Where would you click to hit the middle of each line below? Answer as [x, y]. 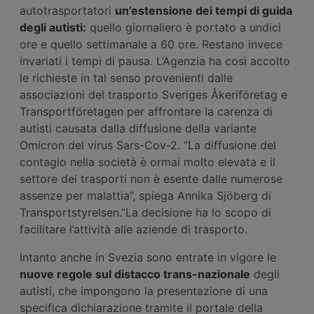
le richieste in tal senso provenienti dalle [126, 78]
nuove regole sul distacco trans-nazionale [135, 274]
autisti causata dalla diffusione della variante [138, 129]
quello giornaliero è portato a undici [184, 28]
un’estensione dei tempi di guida [204, 11]
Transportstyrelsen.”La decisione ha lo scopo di [145, 213]
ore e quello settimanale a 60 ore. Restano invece [151, 45]
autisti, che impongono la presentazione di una [144, 291]
